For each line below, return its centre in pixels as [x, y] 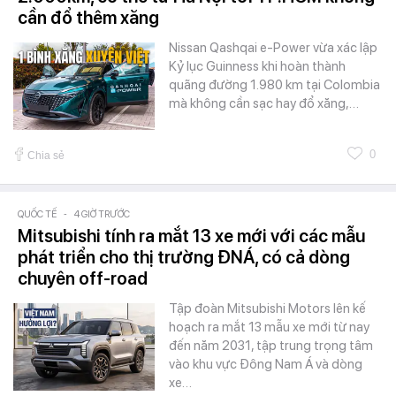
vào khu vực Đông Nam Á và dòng [266, 364]
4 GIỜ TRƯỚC [102, 214]
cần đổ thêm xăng [88, 17]
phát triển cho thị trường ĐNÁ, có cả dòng [184, 257]
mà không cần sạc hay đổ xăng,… [264, 103]
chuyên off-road [83, 278]
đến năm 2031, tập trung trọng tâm [271, 345]
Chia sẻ [46, 155]
